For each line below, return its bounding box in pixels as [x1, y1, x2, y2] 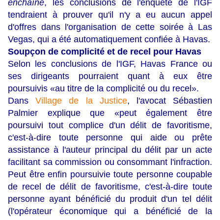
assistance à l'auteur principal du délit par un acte [8, 145, 212, 155]
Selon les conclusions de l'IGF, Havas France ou [8, 59, 212, 69]
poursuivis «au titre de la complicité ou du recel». [8, 83, 199, 94]
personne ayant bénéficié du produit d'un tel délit [8, 194, 212, 204]
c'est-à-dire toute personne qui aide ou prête [8, 133, 212, 143]
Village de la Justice [35, 96, 127, 106]
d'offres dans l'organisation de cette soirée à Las [8, 22, 212, 32]
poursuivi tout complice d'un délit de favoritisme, [8, 120, 212, 131]
